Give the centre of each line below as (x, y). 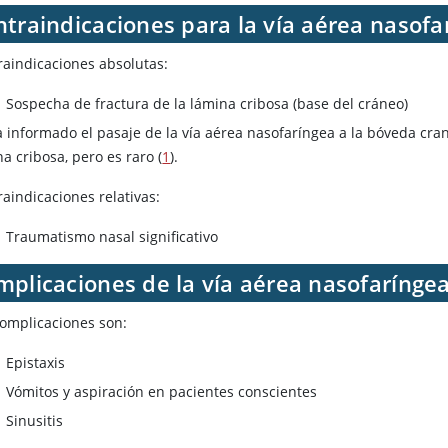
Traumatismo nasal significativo (112, 237)
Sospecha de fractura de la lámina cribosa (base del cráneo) (207, 104)
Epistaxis (36, 363)
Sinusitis (37, 421)
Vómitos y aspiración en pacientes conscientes (162, 392)
